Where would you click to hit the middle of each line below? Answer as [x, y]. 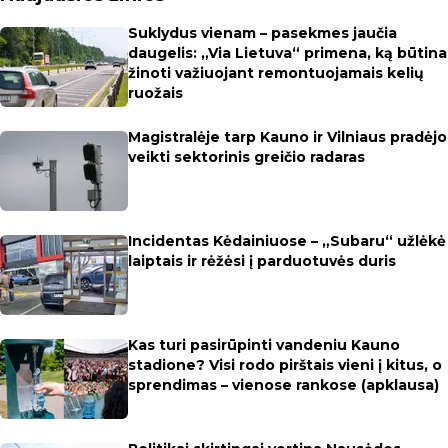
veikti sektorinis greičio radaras [246, 157]
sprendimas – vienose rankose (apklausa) [283, 385]
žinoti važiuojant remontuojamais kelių [276, 73]
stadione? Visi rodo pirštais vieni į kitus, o [285, 365]
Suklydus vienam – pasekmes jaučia [262, 33]
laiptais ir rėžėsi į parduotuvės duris [262, 261]
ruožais [155, 93]
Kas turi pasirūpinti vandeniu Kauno [264, 345]
